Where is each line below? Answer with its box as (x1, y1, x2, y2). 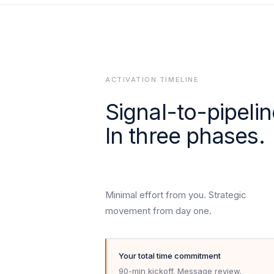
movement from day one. (105, 204, 212, 217)
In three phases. (105, 122, 265, 149)
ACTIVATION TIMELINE (105, 75, 199, 84)
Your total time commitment (119, 251, 221, 261)
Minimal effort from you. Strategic (105, 188, 246, 201)
